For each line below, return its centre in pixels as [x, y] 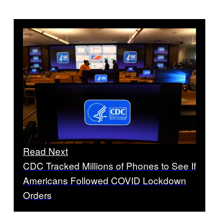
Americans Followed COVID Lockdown [105, 180]
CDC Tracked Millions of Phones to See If [109, 166]
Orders [37, 195]
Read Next [45, 151]
